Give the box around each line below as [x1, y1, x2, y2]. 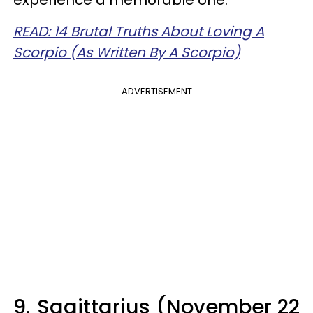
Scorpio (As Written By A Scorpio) [13, 43, 240, 62]
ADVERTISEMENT [121, 85, 192, 98]
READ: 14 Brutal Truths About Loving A [13, 22, 264, 41]
